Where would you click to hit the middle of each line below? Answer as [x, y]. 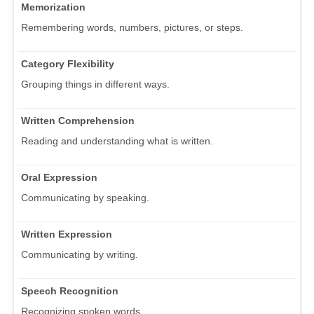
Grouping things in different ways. [95, 84]
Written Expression [67, 234]
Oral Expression [59, 178]
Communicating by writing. [80, 255]
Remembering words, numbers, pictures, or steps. [132, 28]
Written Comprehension [78, 121]
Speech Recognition [70, 291]
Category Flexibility [68, 64]
